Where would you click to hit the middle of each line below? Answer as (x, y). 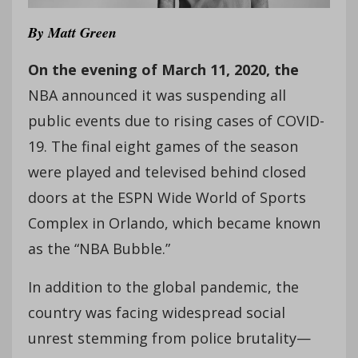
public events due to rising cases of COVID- (176, 120)
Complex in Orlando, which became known (174, 223)
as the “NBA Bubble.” (99, 248)
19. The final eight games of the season (163, 146)
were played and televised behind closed (167, 171)
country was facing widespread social (157, 312)
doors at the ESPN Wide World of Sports (167, 197)
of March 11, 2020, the (220, 69)
